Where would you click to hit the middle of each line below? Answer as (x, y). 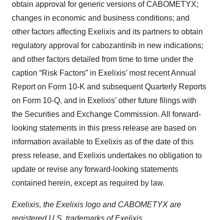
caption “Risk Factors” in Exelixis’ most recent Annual (104, 73)
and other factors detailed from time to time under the (103, 59)
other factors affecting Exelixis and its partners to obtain (107, 32)
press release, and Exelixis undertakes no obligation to (107, 156)
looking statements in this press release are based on (104, 128)
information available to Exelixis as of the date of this (103, 142)
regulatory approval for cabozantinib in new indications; (108, 46)
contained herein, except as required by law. (88, 183)
